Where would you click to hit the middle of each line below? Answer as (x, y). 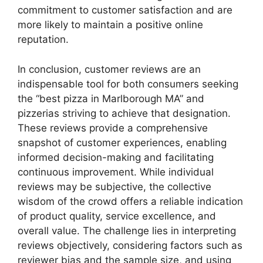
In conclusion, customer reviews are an (109, 69)
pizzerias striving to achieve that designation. (124, 113)
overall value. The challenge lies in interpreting (127, 230)
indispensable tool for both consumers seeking (128, 84)
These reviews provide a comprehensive (113, 128)
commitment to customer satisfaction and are (125, 10)
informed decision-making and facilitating (116, 157)
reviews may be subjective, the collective (114, 186)
